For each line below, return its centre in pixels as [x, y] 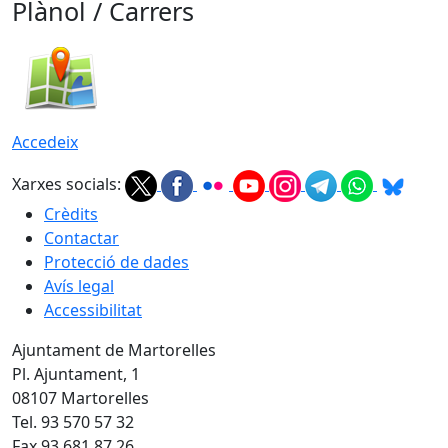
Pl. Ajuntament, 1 [76, 373]
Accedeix [45, 141]
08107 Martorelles [80, 397]
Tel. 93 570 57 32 [73, 421]
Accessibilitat [93, 309]
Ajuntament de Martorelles [114, 349]
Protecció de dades [116, 261]
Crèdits [71, 213]
